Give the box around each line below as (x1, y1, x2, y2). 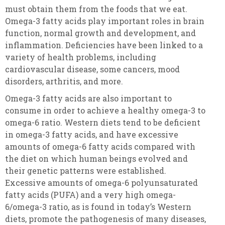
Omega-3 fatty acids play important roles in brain (5, 16, 204, 27)
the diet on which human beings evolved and (5, 153, 188, 164)
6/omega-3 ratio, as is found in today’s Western (5, 201, 191, 212)
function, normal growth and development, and (5, 28, 196, 39)
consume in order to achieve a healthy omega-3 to (5, 105, 205, 116)
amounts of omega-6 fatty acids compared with (5, 141, 195, 152)
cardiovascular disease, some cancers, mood (5, 64, 180, 75)
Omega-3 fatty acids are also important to (5, 93, 172, 104)
